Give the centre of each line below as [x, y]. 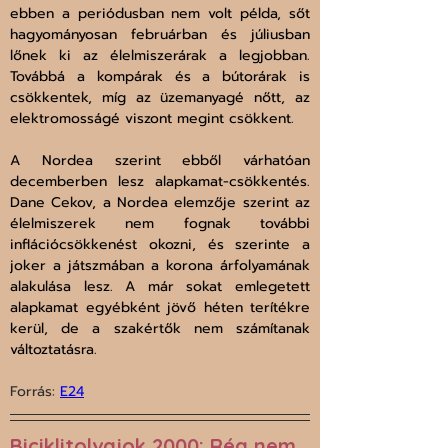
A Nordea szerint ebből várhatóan [160, 161]
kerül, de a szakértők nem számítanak [160, 329]
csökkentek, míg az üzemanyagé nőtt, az [160, 98]
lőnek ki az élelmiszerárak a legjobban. [160, 56]
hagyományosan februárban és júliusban [160, 35]
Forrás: [35, 392]
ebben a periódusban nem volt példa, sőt [160, 14]
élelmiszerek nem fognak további [160, 224]
